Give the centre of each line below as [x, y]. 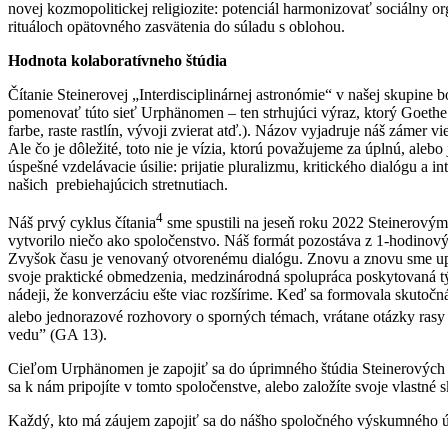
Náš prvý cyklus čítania [82, 223]
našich [28, 184]
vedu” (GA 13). [57, 335]
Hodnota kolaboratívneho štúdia [117, 60]
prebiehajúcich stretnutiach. [142, 184]
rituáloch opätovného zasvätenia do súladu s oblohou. [176, 26]
